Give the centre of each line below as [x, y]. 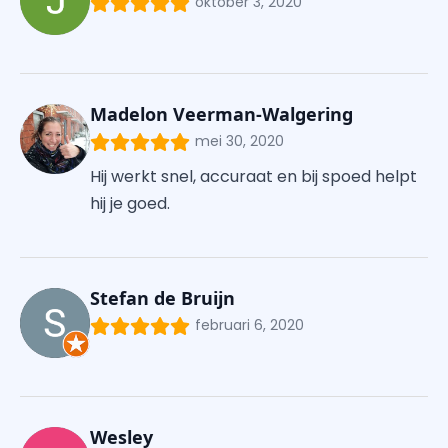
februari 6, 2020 [249, 325]
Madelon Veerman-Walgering [221, 114]
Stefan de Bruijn [162, 298]
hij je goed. [130, 204]
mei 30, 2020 [239, 141]
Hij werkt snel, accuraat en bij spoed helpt [253, 177]
